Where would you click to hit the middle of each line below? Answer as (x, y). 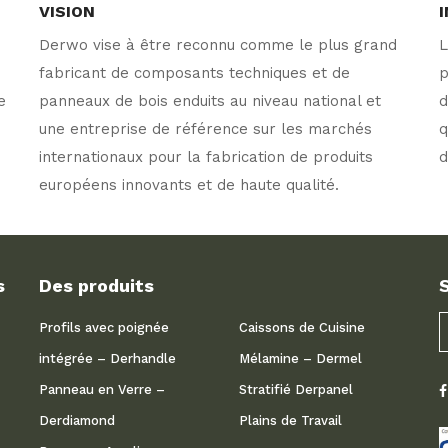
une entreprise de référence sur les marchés (205, 129)
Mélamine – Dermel (300, 358)
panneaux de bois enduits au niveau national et (210, 101)
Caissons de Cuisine (302, 327)
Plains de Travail (290, 420)
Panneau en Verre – (102, 389)
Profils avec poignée (104, 327)
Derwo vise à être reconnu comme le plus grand (218, 45)
